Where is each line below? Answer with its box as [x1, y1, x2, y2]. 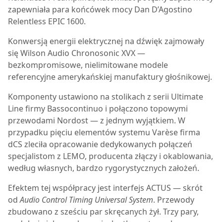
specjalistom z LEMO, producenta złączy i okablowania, [8, 151, 213, 162]
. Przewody [153, 194, 194, 205]
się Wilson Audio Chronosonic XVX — [8, 48, 145, 58]
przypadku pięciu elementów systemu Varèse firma [8, 127, 200, 138]
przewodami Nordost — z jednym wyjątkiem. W [8, 115, 185, 126]
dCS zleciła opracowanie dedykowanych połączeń [8, 139, 192, 150]
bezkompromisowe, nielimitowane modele [8, 59, 168, 70]
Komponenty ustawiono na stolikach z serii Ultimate [8, 91, 203, 102]
